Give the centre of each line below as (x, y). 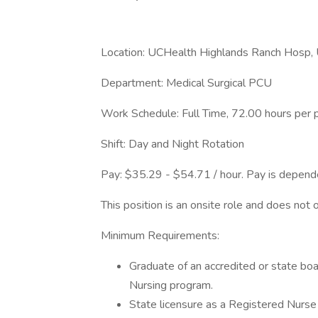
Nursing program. (171, 285)
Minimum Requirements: (160, 236)
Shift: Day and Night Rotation (172, 144)
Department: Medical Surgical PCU (186, 83)
